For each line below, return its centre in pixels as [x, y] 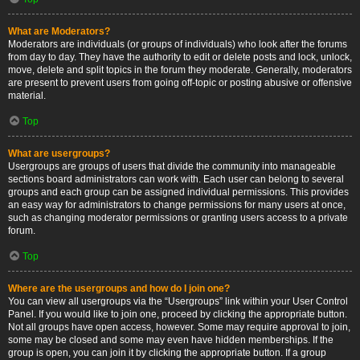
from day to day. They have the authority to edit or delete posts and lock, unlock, [180, 57]
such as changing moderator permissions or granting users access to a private [178, 218]
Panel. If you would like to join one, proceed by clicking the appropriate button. [178, 314]
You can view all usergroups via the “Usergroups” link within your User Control [178, 301]
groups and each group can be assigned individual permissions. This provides [178, 192]
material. [27, 96]
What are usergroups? [59, 153]
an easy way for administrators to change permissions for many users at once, [177, 205]
